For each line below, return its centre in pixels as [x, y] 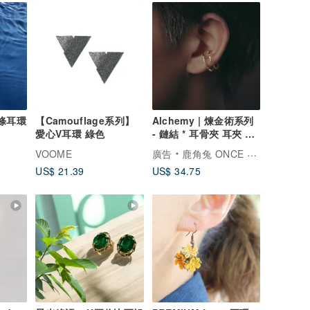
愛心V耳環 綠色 [70, 133]
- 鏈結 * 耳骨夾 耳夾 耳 [203, 133]
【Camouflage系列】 [85, 120]
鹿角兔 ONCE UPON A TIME [215, 153]
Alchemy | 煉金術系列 [203, 120]
